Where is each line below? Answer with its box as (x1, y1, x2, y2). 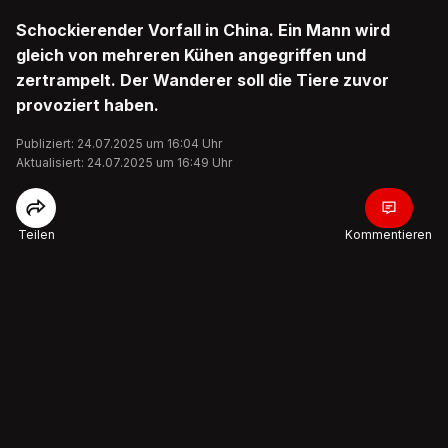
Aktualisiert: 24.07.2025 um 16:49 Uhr (16, 155, 232, 170)
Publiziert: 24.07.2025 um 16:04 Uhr (16, 136, 222, 151)
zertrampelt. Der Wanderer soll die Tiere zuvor (16, 70, 389, 90)
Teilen (17, 227, 55, 242)
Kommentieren (345, 227, 432, 242)
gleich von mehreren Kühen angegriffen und (16, 45, 366, 65)
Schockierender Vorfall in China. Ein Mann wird (16, 20, 390, 40)
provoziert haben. (16, 95, 159, 115)
